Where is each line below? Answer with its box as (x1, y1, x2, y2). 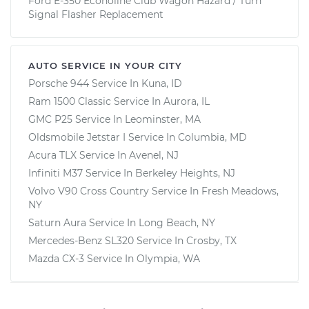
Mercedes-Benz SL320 (28, 234, 134, 247)
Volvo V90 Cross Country (28, 184, 149, 197)
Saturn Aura (28, 216, 86, 229)
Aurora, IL (163, 94, 210, 108)
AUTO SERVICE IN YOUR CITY (28, 59, 182, 71)
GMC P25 (28, 112, 72, 126)
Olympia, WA (137, 252, 200, 265)
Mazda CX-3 (28, 252, 84, 265)
